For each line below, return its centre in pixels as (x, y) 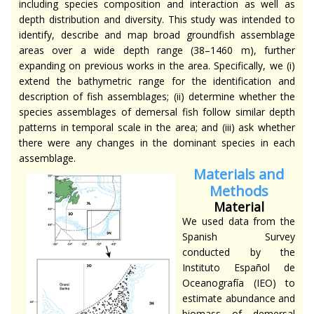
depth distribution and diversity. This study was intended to (157, 19)
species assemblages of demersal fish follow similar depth (157, 111)
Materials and (239, 174)
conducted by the (239, 252)
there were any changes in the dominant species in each (157, 142)
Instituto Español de (239, 267)
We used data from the (239, 221)
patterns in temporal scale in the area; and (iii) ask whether (157, 127)
